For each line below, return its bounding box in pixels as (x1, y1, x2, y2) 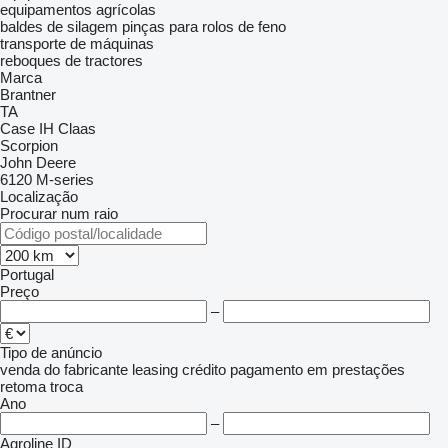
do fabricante (44, 361, 128, 378)
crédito (182, 361, 226, 378)
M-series (36, 171, 94, 188)
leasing (132, 361, 178, 378)
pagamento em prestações (230, 361, 405, 378)
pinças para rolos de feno (122, 18, 286, 35)
